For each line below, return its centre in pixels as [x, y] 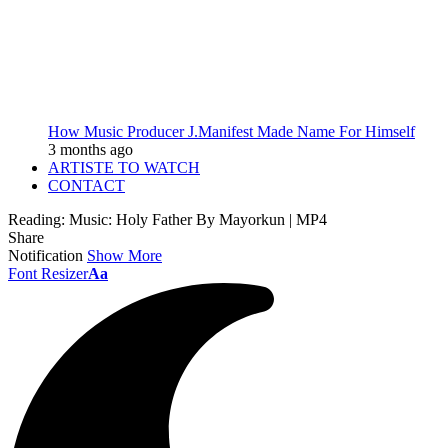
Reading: [36, 219]
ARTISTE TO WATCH [124, 167]
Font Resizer [48, 273]
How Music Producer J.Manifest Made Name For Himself [231, 131]
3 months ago [90, 149]
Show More [124, 255]
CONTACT [86, 185]
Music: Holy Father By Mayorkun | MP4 [198, 219]
